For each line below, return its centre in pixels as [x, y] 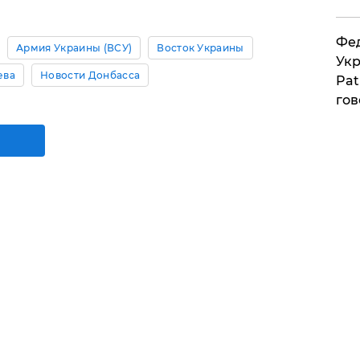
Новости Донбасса [90, 76]
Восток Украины [200, 48]
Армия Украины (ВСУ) [74, 48]
